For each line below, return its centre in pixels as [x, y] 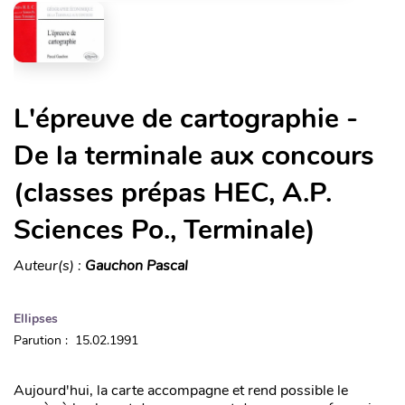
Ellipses [36, 318]
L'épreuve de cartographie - [186, 118]
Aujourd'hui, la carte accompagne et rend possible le [181, 390]
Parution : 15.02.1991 [76, 340]
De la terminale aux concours [194, 155]
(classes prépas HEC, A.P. [173, 193]
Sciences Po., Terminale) [165, 230]
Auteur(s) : [49, 265]
